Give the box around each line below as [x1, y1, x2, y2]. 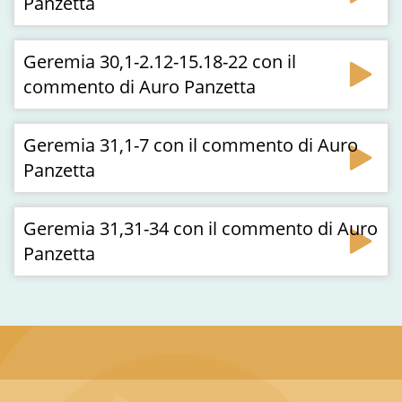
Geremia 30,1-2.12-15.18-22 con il [23, 49, 296, 74]
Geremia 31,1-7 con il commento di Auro [23, 133, 358, 157]
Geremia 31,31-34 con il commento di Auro [23, 216, 378, 240]
